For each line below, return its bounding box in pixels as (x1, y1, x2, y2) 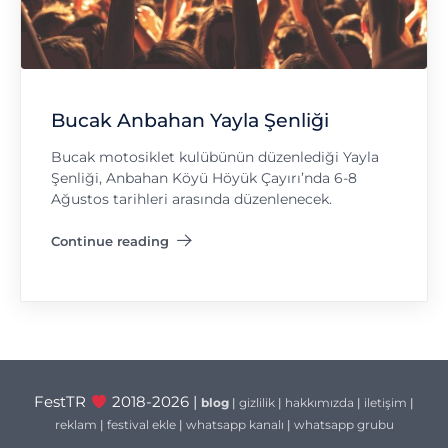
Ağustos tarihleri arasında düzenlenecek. (51, 190, 332, 209)
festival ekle (106, 417, 176, 433)
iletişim (363, 395, 407, 411)
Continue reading (51, 232, 169, 249)
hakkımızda (284, 395, 354, 411)
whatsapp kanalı (185, 417, 284, 433)
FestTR (34, 393, 91, 412)
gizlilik (238, 395, 275, 411)
